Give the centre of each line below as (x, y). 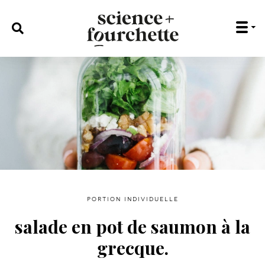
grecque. (132, 248)
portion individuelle (132, 199)
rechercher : (30, 25)
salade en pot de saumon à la (132, 227)
